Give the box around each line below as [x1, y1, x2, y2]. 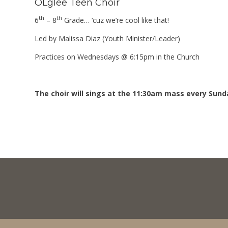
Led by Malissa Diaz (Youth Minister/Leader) [35, 34, 181, 44]
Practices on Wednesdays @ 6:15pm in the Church [35, 52, 200, 62]
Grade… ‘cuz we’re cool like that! [62, 15, 169, 25]
